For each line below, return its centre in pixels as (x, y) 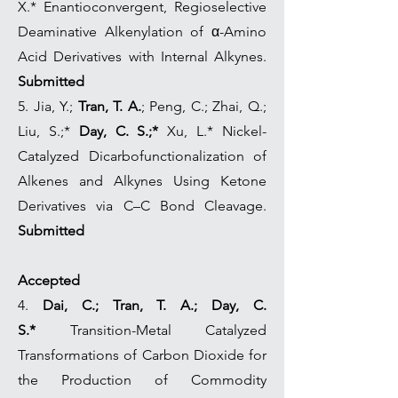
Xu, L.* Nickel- (213, 131)
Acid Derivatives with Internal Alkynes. (142, 56)
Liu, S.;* (48, 131)
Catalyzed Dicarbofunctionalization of (142, 156)
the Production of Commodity (142, 380)
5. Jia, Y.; (48, 106)
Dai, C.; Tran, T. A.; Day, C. (155, 305)
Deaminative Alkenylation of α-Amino (142, 32)
